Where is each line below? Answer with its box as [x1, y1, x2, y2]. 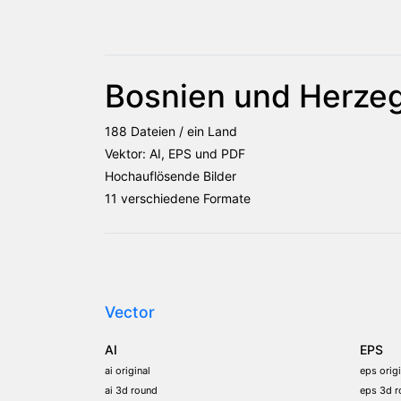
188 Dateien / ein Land [105, 123, 237, 139]
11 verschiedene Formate [105, 190, 251, 206]
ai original [105, 363, 150, 377]
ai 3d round [105, 383, 158, 397]
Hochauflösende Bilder [105, 167, 236, 183]
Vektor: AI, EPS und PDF [105, 145, 245, 161]
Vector [105, 302, 155, 321]
